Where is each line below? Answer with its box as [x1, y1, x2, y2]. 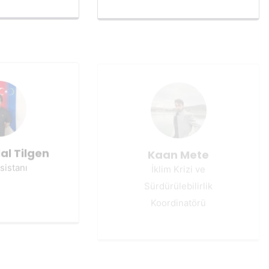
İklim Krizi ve [151, 153, 205, 165]
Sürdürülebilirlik [144, 170, 213, 182]
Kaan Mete [148, 137, 209, 153]
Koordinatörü [151, 187, 206, 199]
